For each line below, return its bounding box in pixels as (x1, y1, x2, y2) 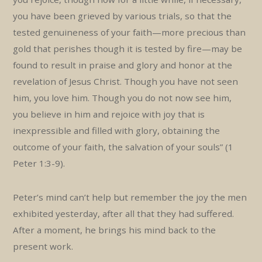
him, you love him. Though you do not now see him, (13, 91, 232, 104)
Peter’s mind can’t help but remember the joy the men (13, 191, 247, 204)
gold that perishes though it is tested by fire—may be (13, 42, 243, 54)
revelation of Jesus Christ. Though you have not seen (13, 75, 239, 87)
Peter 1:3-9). (13, 157, 65, 169)
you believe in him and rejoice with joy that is (13, 108, 205, 120)
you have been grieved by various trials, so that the (13, 9, 232, 22)
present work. (13, 240, 74, 253)
